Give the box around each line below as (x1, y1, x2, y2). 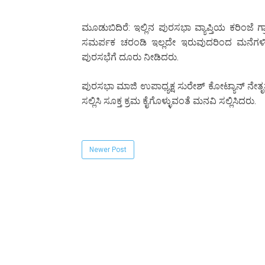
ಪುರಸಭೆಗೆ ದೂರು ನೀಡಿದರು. (82, 51, 179, 63)
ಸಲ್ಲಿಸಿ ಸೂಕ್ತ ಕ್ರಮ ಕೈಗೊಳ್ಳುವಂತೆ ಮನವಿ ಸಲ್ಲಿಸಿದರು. (82, 95, 256, 107)
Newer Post (89, 146, 127, 154)
